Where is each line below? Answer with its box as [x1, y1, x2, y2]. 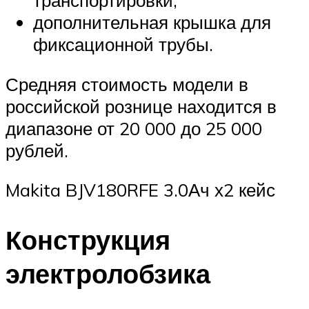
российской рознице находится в [6, 94, 277, 117]
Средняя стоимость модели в [6, 72, 248, 95]
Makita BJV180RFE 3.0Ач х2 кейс [6, 179, 275, 201]
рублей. [6, 139, 68, 161]
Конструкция [6, 223, 170, 257]
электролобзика [6, 257, 210, 291]
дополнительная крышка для [33, 11, 271, 34]
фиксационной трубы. [33, 33, 213, 56]
